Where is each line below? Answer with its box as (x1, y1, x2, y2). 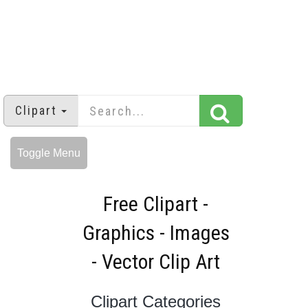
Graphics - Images (82, 221, 230, 245)
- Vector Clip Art (91, 250, 220, 274)
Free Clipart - (103, 192, 208, 217)
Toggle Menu (17, 147, 80, 159)
